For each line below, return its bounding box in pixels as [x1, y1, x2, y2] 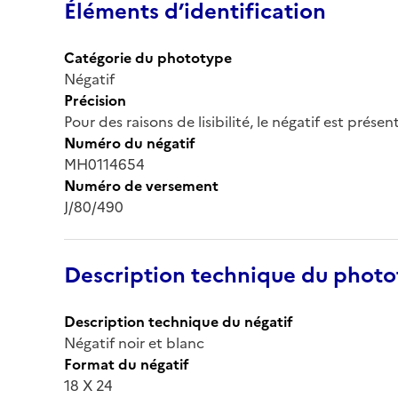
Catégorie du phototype [64, 46, 232, 68]
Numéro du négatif [64, 131, 195, 154]
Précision [64, 89, 126, 111]
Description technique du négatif [64, 310, 293, 332]
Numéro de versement [64, 174, 219, 196]
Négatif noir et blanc [64, 331, 204, 354]
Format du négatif [64, 353, 189, 375]
